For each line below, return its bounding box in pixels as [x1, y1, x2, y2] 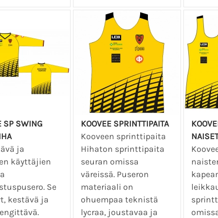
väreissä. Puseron [81, 169, 149, 179]
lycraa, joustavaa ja [81, 207, 158, 217]
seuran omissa [81, 156, 139, 166]
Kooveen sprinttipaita [81, 131, 166, 141]
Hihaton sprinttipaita [81, 144, 165, 154]
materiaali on [81, 182, 134, 192]
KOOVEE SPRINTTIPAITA [81, 118, 169, 128]
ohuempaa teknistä [81, 194, 159, 204]
